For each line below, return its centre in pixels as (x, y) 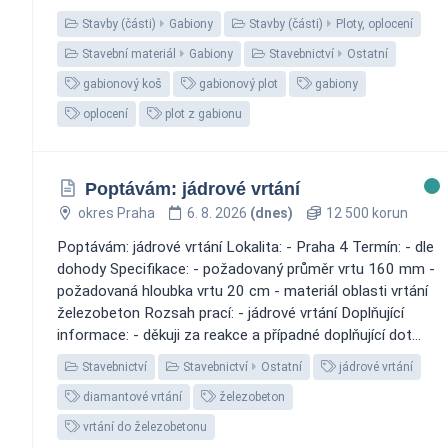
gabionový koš (121, 83)
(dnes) (271, 212)
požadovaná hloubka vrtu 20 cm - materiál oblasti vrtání (242, 290)
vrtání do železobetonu (143, 426)
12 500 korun (365, 212)
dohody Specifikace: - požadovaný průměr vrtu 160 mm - (246, 268)
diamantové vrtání (131, 396)
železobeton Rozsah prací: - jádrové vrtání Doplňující (230, 312)
